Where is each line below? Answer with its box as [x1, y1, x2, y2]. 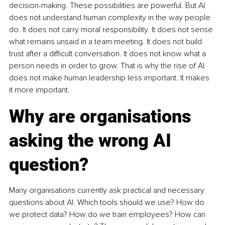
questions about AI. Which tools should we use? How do [9, 197, 206, 207]
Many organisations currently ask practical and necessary [9, 185, 206, 195]
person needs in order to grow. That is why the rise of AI [9, 60, 206, 71]
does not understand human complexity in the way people [9, 12, 212, 23]
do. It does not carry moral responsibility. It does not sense [9, 24, 215, 35]
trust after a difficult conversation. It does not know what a [9, 48, 208, 59]
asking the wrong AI [9, 130, 176, 151]
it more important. [9, 84, 70, 95]
